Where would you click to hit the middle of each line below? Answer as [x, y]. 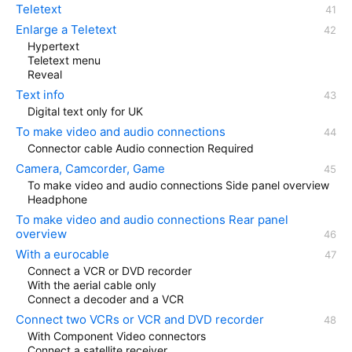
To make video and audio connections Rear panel [152, 219]
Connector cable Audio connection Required [141, 148]
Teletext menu [64, 60]
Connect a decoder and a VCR [106, 299]
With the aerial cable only [92, 284]
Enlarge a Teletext [66, 29]
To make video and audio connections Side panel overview [178, 185]
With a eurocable [62, 254]
